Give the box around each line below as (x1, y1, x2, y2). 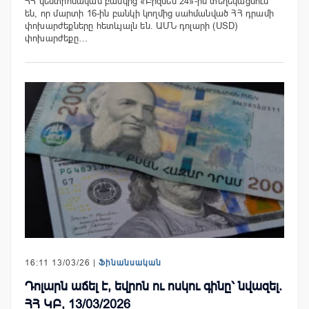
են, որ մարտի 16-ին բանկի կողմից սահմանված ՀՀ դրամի (25, 8, 275, 19)
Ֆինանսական (99, 257, 161, 268)
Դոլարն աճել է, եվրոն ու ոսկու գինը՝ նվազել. (25, 279, 282, 293)
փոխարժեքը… (25, 33, 88, 44)
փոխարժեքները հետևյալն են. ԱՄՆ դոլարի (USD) (25, 21, 238, 32)
